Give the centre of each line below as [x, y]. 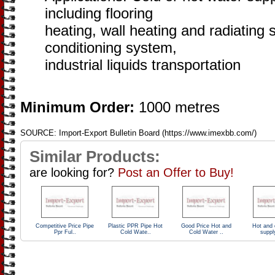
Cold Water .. [206, 232]
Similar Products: [95, 157]
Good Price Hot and [206, 226]
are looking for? [74, 172]
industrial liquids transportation [143, 65]
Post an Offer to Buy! [176, 172]
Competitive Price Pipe [65, 226]
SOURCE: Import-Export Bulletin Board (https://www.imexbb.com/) [138, 133]
